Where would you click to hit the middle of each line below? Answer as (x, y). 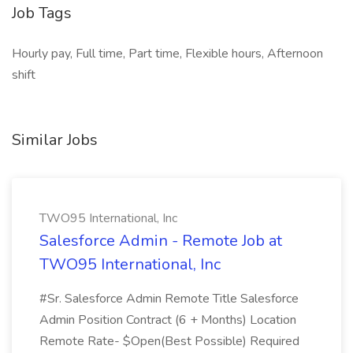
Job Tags (42, 13)
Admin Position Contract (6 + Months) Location (168, 320)
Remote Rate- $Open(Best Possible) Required (169, 341)
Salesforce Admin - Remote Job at (161, 241)
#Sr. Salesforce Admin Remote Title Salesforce (169, 299)
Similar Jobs (55, 140)
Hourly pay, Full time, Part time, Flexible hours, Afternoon (167, 54)
